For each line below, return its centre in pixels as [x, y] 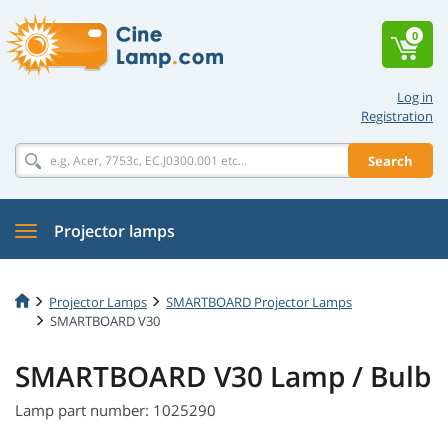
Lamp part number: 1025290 [115, 410]
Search [390, 160]
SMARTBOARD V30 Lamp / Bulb [223, 376]
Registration [397, 116]
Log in [415, 97]
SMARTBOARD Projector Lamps [259, 301]
